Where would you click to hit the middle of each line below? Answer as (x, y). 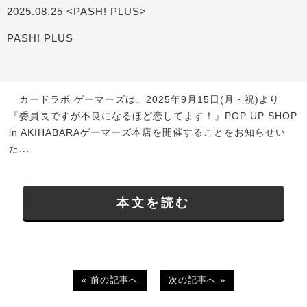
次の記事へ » (197, 280)
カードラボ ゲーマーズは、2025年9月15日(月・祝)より (145, 100)
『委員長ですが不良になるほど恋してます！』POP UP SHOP (153, 116)
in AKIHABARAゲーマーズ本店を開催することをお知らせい (148, 133)
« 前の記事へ (110, 280)
